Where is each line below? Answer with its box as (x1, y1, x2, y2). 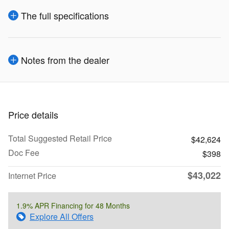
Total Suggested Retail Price (8, 132, 112, 144)
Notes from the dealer (21, 53, 109, 66)
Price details (8, 107, 58, 121)
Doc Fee (8, 146, 39, 158)
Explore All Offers (30, 210, 94, 222)
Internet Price (8, 169, 56, 181)
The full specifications (21, 8, 109, 22)
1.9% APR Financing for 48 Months (16, 200, 130, 211)
